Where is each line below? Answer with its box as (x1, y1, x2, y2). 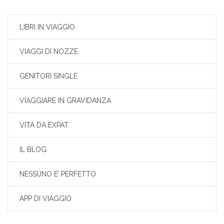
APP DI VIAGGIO (19, 194, 71, 202)
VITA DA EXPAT (19, 120, 68, 129)
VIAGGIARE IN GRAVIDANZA (19, 96, 111, 104)
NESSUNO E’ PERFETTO (19, 169, 96, 178)
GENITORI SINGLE (19, 71, 77, 80)
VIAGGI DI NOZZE (19, 47, 78, 55)
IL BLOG (19, 145, 46, 153)
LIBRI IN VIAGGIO (19, 22, 75, 31)
